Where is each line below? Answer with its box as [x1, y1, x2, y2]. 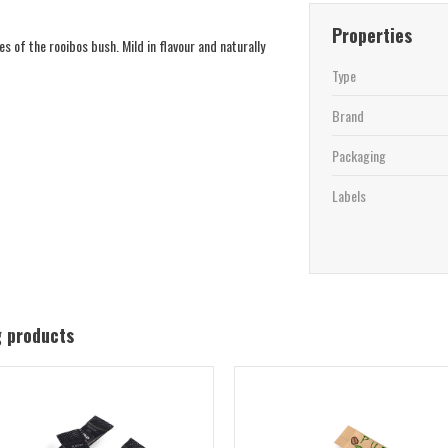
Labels [331, 185, 366, 206]
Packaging [331, 145, 386, 166]
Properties [331, 22, 412, 48]
